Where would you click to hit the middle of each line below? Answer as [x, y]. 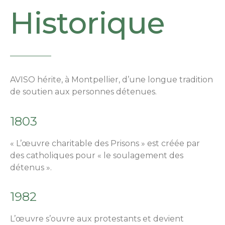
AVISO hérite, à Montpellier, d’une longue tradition [111, 80]
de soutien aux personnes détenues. [83, 92]
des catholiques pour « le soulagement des [97, 155]
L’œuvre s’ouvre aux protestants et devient [97, 219]
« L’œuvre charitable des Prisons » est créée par [105, 143]
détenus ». [31, 167]
